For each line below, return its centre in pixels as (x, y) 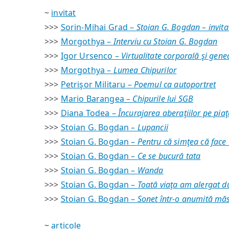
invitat (64, 13)
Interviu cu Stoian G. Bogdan (165, 41)
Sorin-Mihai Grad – (98, 27)
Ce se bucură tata (169, 156)
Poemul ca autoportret (175, 84)
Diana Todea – (89, 113)
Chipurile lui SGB (163, 99)
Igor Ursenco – (91, 56)
